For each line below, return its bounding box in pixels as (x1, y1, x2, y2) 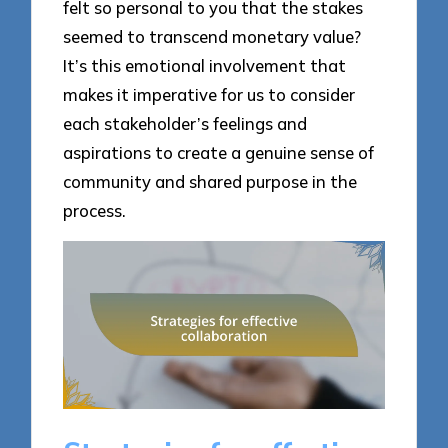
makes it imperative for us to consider (63, 84, 356, 106)
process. (63, 200, 127, 222)
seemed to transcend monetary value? (63, 26, 362, 48)
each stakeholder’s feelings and (63, 113, 308, 135)
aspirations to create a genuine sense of (63, 142, 375, 164)
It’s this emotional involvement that (63, 55, 347, 77)
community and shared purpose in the (63, 171, 358, 193)
